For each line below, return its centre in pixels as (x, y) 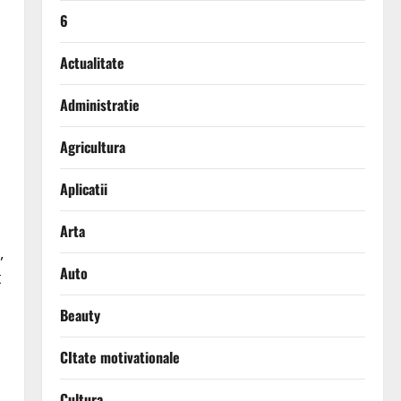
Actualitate (92, 63)
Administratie (99, 105)
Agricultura (92, 147)
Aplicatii (83, 189)
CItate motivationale (119, 358)
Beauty (80, 316)
